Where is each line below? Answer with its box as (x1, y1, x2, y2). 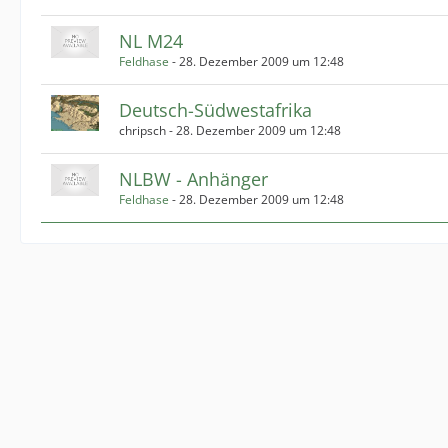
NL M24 (119, 29, 183, 53)
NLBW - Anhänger (119, 167, 268, 191)
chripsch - (119, 122, 176, 139)
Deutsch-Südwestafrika (119, 98, 312, 122)
